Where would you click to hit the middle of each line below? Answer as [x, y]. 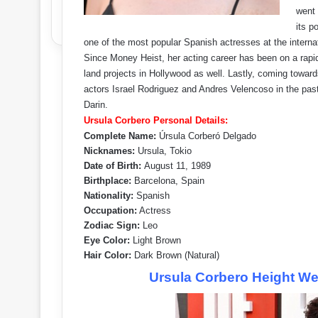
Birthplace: [108, 181]
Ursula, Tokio [163, 151]
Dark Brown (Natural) [175, 255]
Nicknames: [109, 151]
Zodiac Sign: [112, 225]
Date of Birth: [114, 166]
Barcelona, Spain [168, 181]
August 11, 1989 [177, 166]
